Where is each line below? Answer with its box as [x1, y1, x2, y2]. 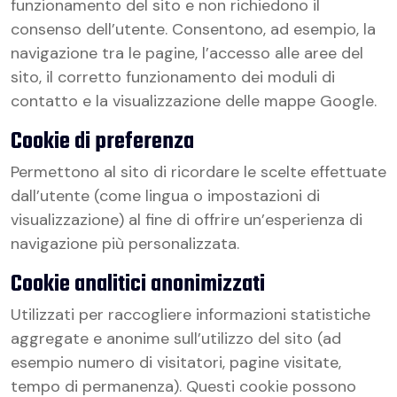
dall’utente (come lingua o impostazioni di [11, 185, 320, 206]
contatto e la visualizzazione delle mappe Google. [11, 90, 377, 112]
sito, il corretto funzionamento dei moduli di [11, 66, 335, 88]
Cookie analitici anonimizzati [11, 267, 265, 302]
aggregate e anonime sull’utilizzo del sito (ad [11, 328, 341, 349]
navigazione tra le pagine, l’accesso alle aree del [11, 43, 363, 64]
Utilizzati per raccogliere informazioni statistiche [11, 304, 370, 325]
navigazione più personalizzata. [11, 233, 239, 254]
